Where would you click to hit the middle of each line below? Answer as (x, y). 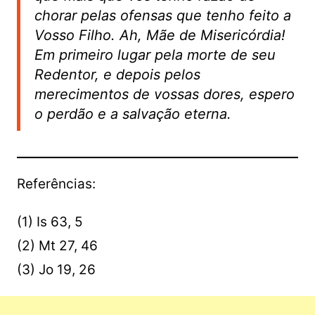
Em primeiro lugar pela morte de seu (155, 55)
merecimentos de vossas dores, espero (164, 95)
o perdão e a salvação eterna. (133, 114)
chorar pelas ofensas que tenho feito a (162, 16)
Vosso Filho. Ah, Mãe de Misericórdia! (160, 36)
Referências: (56, 184)
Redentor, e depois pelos (117, 75)
